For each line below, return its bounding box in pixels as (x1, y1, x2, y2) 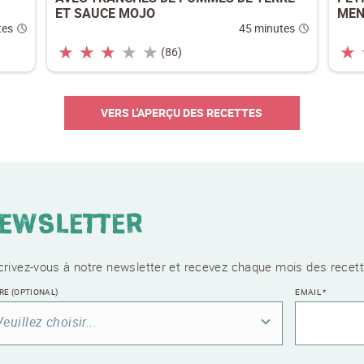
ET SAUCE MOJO (55, 3, 156, 22)
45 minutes (238, 19, 295, 36)
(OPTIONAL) (11, 285, 58, 297)
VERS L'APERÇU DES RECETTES (101, 104, 263, 120)
